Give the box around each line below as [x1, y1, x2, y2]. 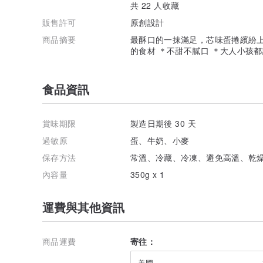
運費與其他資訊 [42, 198, 124, 215]
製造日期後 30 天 [130, 117, 197, 129]
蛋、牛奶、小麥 [130, 134, 190, 146]
